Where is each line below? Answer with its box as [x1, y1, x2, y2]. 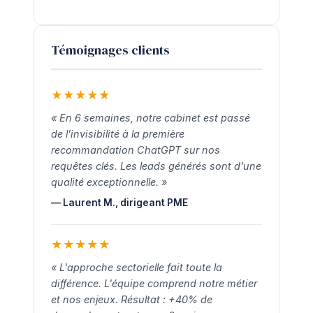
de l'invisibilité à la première [51, 128, 184, 140]
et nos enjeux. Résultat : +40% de [51, 293, 212, 305]
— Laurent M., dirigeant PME [51, 197, 188, 208]
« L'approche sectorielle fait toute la [51, 261, 222, 273]
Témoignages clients [51, 41, 170, 59]
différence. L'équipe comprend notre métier [51, 277, 257, 289]
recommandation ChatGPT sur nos [51, 144, 220, 156]
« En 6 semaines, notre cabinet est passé [51, 112, 250, 124]
